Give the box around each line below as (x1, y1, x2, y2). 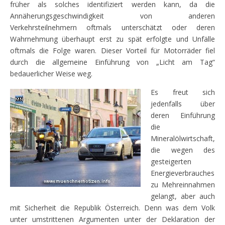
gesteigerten (151, 157, 191, 167)
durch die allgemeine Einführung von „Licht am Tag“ (10, 57, 215, 67)
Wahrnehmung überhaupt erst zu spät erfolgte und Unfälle (10, 34, 215, 44)
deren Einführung (151, 110, 215, 121)
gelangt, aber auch (151, 191, 215, 201)
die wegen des (151, 145, 215, 155)
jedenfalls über (151, 99, 215, 109)
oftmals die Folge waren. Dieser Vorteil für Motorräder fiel (10, 46, 215, 56)
